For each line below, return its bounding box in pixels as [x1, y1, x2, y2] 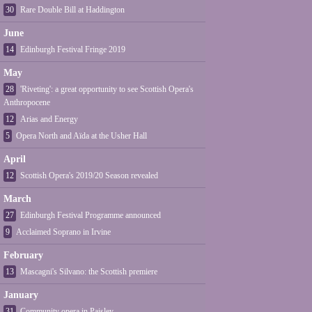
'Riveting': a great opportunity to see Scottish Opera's [20, 84, 194, 94]
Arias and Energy [20, 114, 78, 124]
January [3, 290, 38, 300]
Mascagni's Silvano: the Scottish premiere [20, 267, 157, 276]
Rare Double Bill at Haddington [20, 5, 125, 15]
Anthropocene [3, 97, 50, 107]
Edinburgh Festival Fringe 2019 [20, 45, 125, 54]
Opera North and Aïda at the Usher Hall [16, 131, 147, 141]
